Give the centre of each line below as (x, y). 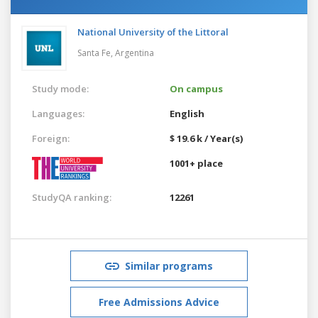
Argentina (135, 53)
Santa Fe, (96, 53)
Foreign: (51, 138)
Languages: (58, 113)
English (187, 113)
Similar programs (169, 265)
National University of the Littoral (153, 32)
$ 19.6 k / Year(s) (206, 138)
